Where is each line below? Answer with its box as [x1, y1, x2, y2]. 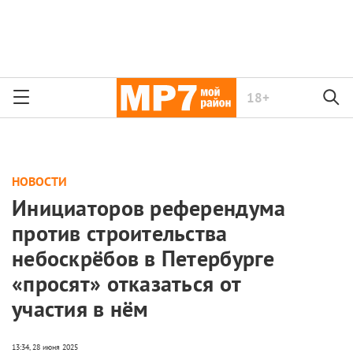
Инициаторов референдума [12, 193, 286, 223]
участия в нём [12, 294, 149, 324]
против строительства [12, 218, 228, 248]
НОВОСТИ [12, 173, 67, 189]
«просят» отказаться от [12, 269, 242, 299]
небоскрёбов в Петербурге [12, 243, 275, 273]
